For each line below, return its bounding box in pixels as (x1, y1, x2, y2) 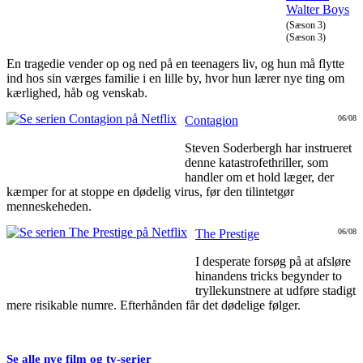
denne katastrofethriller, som (185, 156, 328, 170)
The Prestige (195, 227, 259, 241)
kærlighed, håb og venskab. (6, 86, 147, 100)
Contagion (185, 113, 238, 128)
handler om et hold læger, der (185, 170, 334, 185)
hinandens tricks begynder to (195, 269, 342, 284)
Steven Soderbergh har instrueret (185, 141, 352, 156)
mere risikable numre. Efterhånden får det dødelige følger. (6, 298, 301, 313)
